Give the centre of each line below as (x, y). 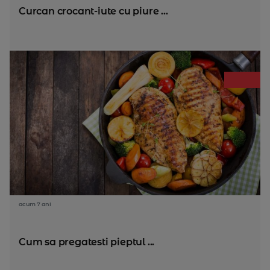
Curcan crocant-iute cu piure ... (93, 11)
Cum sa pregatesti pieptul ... (87, 242)
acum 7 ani (35, 204)
